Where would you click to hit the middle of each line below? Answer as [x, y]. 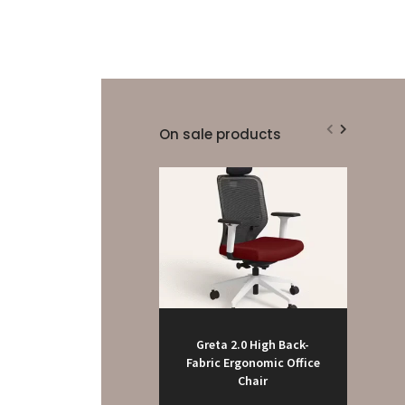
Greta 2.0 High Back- [253, 345]
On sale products [220, 135]
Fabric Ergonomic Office [253, 363]
